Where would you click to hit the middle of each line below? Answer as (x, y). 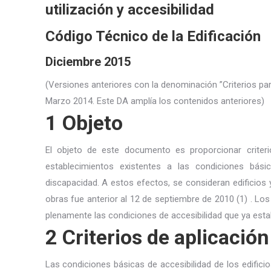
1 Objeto (84, 123)
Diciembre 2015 (88, 62)
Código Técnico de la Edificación (153, 36)
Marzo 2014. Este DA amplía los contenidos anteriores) (155, 101)
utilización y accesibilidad (129, 10)
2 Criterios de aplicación (157, 237)
